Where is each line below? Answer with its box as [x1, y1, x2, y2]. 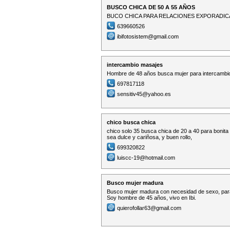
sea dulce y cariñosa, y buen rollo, [107, 134, 192, 140]
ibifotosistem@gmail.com [117, 33, 179, 40]
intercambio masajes [107, 62, 163, 68]
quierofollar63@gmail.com [117, 205, 181, 211]
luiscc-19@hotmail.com [117, 155, 175, 161]
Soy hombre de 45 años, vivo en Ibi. [107, 195, 196, 201]
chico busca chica [107, 119, 156, 125]
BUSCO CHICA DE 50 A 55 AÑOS [107, 4, 195, 10]
